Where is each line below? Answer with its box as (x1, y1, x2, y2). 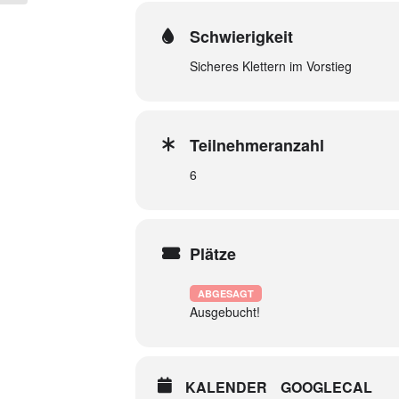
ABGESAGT (198, 287, 254, 300)
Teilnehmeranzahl (190, 134, 324, 157)
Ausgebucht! (190, 303, 260, 321)
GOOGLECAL (281, 377, 372, 397)
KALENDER (185, 377, 267, 397)
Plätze (190, 242, 236, 265)
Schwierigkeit (190, 25, 293, 48)
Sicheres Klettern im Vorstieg (190, 57, 352, 75)
